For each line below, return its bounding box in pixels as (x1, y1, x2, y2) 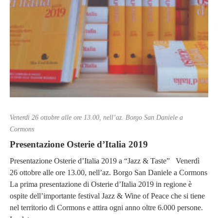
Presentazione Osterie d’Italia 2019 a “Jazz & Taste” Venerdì (10, 156, 200, 165)
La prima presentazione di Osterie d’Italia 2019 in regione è (10, 180, 192, 188)
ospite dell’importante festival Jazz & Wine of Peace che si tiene (10, 191, 205, 200)
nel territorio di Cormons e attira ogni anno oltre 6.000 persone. (10, 203, 203, 212)
